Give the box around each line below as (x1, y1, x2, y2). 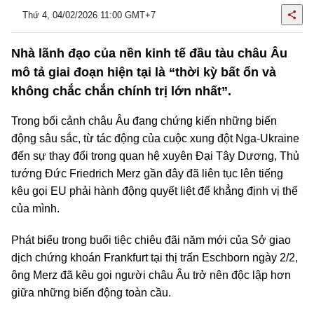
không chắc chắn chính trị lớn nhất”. (11, 84, 231, 98)
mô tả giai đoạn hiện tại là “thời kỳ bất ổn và (11, 65, 276, 79)
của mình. (11, 203, 60, 214)
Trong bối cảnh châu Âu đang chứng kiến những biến (11, 115, 277, 127)
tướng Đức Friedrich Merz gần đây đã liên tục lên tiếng (11, 168, 283, 179)
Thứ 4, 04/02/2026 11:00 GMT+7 (22, 9, 156, 20)
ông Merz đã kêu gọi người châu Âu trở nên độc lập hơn (11, 269, 291, 281)
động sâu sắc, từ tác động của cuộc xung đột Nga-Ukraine (11, 132, 299, 144)
